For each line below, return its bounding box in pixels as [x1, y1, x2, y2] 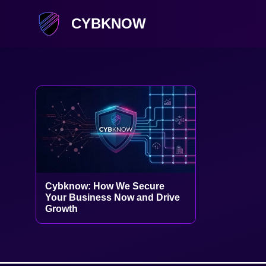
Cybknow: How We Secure [45, 181, 165, 192]
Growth [45, 204, 78, 214]
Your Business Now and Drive [45, 192, 180, 203]
